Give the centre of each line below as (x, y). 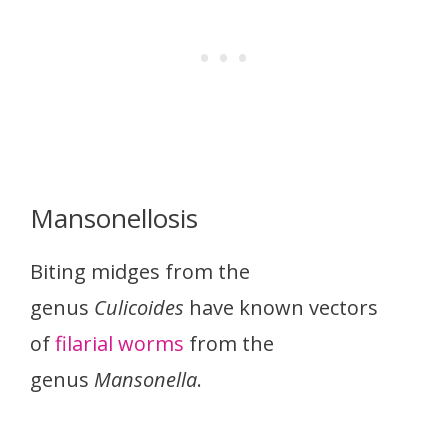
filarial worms (119, 344)
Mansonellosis (114, 218)
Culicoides (139, 308)
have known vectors (281, 308)
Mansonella (145, 380)
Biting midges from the (140, 272)
